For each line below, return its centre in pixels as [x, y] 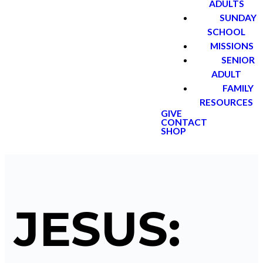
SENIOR [238, 60]
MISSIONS [232, 46]
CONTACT [184, 122]
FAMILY [238, 88]
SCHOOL [227, 32]
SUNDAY [238, 18]
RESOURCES [227, 102]
